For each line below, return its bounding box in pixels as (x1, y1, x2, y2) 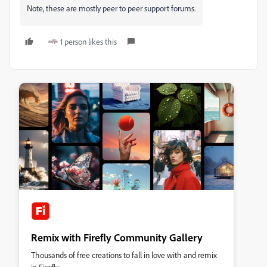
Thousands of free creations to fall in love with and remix (31, 250, 217, 260)
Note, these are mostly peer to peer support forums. (27, 3, 195, 13)
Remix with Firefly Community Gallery (31, 231, 203, 244)
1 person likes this (60, 36, 117, 46)
